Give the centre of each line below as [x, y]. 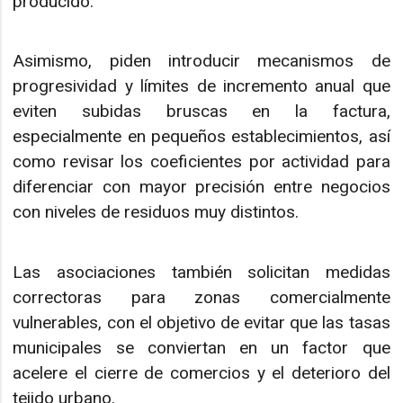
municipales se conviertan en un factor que [201, 347]
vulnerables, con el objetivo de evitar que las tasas [201, 322]
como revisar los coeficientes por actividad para [201, 162]
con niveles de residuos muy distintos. [156, 212]
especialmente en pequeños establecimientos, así [201, 137]
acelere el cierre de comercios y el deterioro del [201, 372]
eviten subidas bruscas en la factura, [201, 112]
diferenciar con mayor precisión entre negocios [201, 187]
